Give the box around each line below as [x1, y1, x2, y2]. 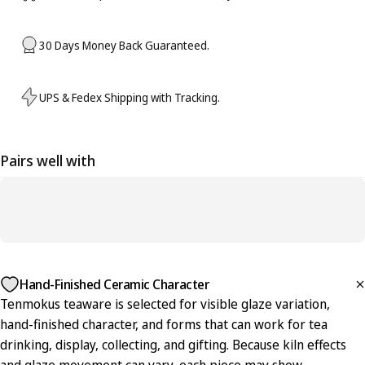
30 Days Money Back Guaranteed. [39, 37, 209, 53]
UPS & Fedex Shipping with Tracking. [39, 89, 220, 105]
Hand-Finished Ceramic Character [20, 275, 209, 293]
